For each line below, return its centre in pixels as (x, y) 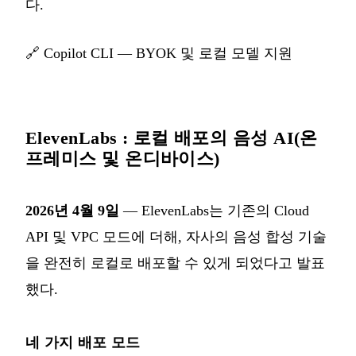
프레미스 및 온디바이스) (123, 158)
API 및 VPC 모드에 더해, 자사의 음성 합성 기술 (176, 236)
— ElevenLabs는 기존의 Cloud (214, 210)
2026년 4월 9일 (72, 210)
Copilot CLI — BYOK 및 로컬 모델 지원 (168, 53)
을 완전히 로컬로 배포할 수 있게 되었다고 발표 (175, 263)
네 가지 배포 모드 (83, 342)
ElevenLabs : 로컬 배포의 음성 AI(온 (172, 137)
